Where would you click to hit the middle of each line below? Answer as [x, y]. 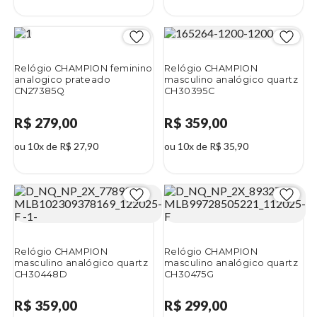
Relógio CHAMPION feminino [83, 68]
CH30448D [41, 274]
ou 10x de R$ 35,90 [206, 146]
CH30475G [189, 274]
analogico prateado [62, 79]
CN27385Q [40, 91]
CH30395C [190, 91]
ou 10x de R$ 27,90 [56, 146]
